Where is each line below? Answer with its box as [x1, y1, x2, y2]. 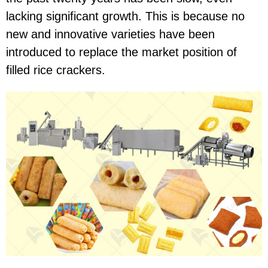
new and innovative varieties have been [6, 27, 215, 41]
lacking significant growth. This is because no [6, 9, 245, 23]
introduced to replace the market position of [6, 45, 237, 59]
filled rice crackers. [6, 63, 105, 77]
